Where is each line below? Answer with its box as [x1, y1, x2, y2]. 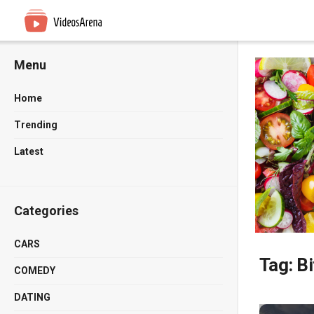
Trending [14, 119, 57, 130]
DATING [14, 292, 50, 303]
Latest [14, 146, 43, 157]
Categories [14, 203, 78, 218]
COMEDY [14, 265, 55, 276]
